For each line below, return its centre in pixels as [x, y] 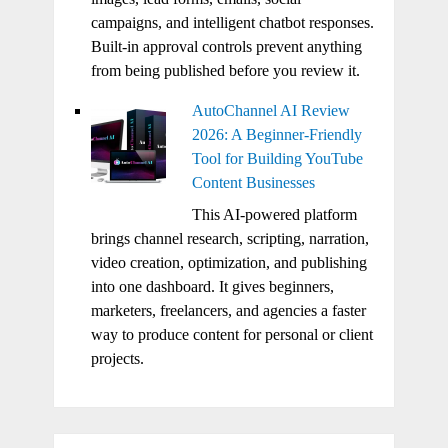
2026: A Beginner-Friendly [276, 134]
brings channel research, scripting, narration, [229, 238]
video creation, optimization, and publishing [228, 262]
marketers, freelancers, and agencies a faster [228, 310]
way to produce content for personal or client [231, 334]
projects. [117, 358]
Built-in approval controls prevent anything [226, 46]
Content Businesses [253, 182]
